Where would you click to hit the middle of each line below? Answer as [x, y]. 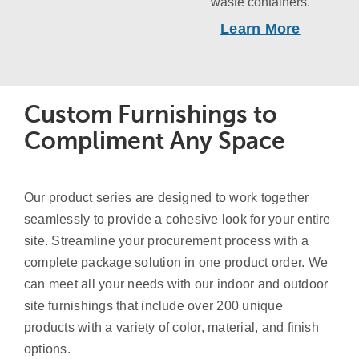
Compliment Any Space [154, 141]
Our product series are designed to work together [166, 198]
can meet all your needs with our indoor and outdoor [176, 284]
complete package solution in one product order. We [175, 263]
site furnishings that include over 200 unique [153, 306]
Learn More [260, 29]
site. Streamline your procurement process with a [166, 241]
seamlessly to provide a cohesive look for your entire [177, 220]
